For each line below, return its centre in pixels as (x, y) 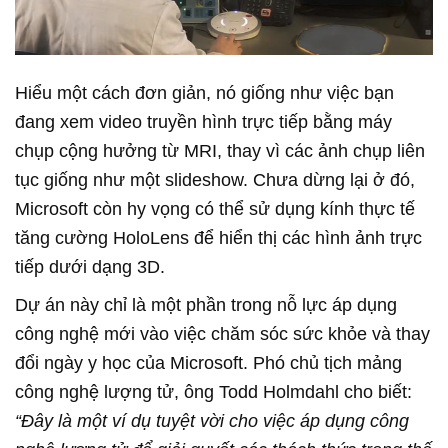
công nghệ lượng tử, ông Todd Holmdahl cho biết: (213, 391)
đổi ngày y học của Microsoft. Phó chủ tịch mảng (208, 362)
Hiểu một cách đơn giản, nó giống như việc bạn (204, 92)
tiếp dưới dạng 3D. (90, 266)
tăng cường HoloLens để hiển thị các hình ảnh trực (218, 237)
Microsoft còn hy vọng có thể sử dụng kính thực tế (215, 208)
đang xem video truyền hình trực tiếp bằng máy (203, 121)
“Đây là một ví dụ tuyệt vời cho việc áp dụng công (212, 420)
